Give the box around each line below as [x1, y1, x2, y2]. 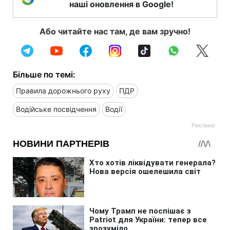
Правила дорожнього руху [16, 86, 110, 95]
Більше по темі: [13, 69, 75, 80]
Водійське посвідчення [16, 104, 97, 113]
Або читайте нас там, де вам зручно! [40, 26, 190, 36]
